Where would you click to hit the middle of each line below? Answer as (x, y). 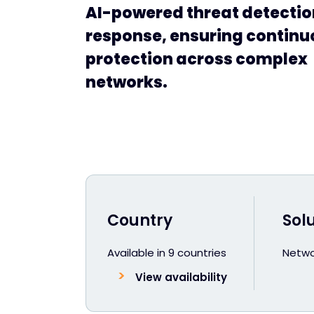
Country (140, 220)
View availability (181, 277)
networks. (127, 82)
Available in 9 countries (167, 253)
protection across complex (197, 59)
